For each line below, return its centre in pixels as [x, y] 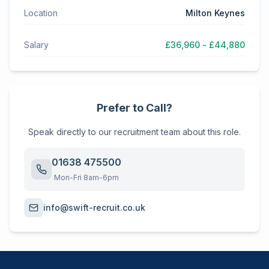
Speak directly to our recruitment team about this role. [134, 132]
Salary [36, 45]
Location [41, 13]
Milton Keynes [215, 13]
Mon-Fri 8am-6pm [86, 177]
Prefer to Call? [134, 108]
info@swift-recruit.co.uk [94, 207]
